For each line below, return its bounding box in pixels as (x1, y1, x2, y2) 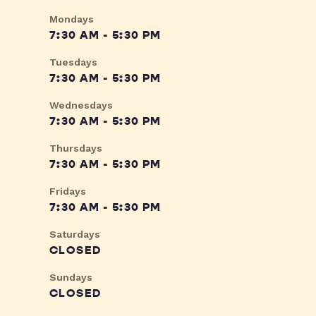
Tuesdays (49, 56, 97, 68)
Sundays (49, 272, 92, 284)
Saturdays (49, 229, 100, 241)
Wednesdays (49, 99, 113, 111)
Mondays (49, 13, 94, 25)
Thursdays (49, 142, 102, 154)
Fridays (49, 186, 86, 197)
